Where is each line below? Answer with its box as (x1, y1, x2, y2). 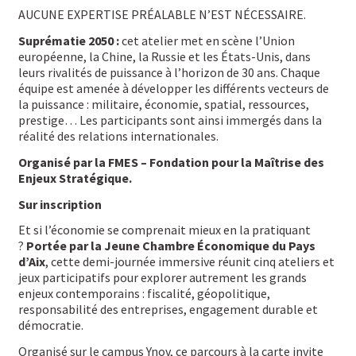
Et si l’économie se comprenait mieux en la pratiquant (17, 222, 311, 238)
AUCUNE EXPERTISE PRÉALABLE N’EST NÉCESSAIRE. (17, 6, 306, 23)
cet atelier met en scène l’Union (121, 32, 295, 48)
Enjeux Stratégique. (17, 169, 132, 186)
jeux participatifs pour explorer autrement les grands (17, 269, 307, 286)
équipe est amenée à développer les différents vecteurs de (17, 79, 329, 96)
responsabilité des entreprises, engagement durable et (17, 301, 318, 318)
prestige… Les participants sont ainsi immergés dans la (17, 111, 322, 128)
